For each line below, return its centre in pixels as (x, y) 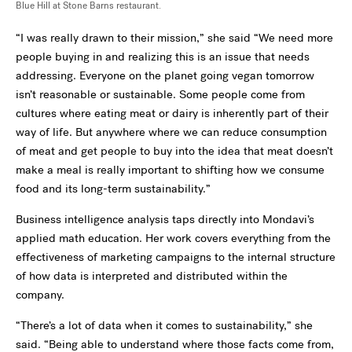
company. (40, 294)
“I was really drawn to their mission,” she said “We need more (174, 37)
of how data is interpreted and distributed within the (152, 275)
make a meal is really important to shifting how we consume (170, 169)
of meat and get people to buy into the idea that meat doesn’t (174, 150)
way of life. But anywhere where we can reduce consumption (171, 132)
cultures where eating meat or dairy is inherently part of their (172, 113)
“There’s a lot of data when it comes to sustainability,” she (164, 325)
